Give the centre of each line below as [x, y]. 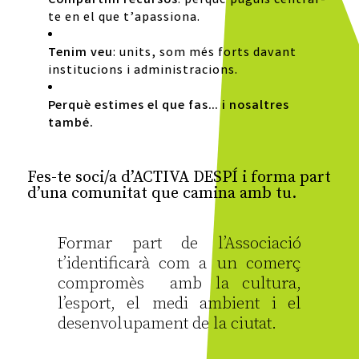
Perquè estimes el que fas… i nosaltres [168, 107]
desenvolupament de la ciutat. [167, 324]
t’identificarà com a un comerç [179, 264]
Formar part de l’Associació [179, 244]
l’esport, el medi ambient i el [179, 304]
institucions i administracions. [143, 71]
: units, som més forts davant [204, 54]
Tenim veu [80, 54]
